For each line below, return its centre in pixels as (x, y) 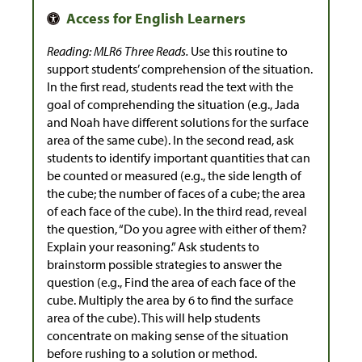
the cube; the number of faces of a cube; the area (176, 194)
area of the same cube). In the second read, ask (170, 140)
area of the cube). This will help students (154, 318)
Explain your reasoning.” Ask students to (153, 247)
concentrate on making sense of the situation (168, 336)
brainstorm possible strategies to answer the (164, 265)
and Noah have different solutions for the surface (178, 122)
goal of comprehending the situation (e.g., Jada (173, 105)
